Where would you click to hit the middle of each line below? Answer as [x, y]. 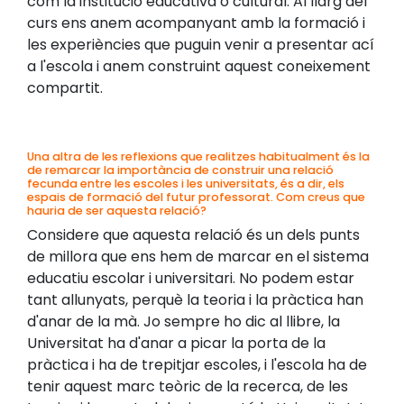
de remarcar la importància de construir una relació [180, 170]
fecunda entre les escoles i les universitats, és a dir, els [186, 184]
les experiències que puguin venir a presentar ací [201, 45]
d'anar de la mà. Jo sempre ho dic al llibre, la [184, 322]
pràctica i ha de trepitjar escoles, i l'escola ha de [197, 365]
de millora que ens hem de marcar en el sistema [198, 257]
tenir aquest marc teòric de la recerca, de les [188, 387]
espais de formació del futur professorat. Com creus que [196, 197]
